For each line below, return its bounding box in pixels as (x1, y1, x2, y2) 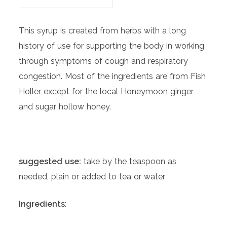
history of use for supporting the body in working (19, 41, 205, 51)
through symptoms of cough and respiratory (19, 56, 188, 66)
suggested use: (19, 157, 84, 167)
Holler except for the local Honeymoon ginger (19, 87, 194, 97)
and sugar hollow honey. (19, 102, 111, 112)
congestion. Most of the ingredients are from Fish (19, 71, 206, 82)
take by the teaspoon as (84, 157, 177, 167)
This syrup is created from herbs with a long (19, 26, 186, 36)
